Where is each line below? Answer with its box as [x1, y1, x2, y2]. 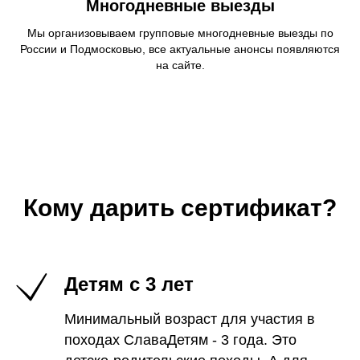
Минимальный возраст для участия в [64, 311, 315, 327]
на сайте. [155, 59, 205, 72]
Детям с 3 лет [64, 273, 194, 295]
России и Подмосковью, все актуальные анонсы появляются [20, 43, 340, 55]
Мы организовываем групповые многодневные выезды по [27, 27, 333, 39]
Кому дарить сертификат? [23, 194, 337, 221]
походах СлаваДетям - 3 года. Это [64, 332, 297, 348]
